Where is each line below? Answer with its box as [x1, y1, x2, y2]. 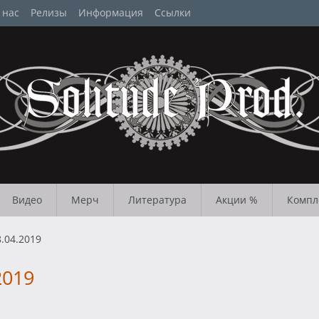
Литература [128, 193, 187, 206]
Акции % [216, 193, 258, 206]
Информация [78, 6, 143, 19]
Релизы [30, 6, 67, 19]
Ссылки [154, 6, 191, 19]
